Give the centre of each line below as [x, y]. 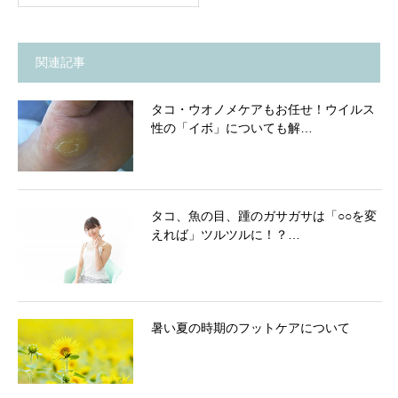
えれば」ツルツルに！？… [226, 234]
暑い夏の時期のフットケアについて [251, 328]
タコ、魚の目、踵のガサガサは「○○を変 [264, 215]
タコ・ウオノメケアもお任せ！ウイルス [263, 109]
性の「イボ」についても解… [232, 127]
